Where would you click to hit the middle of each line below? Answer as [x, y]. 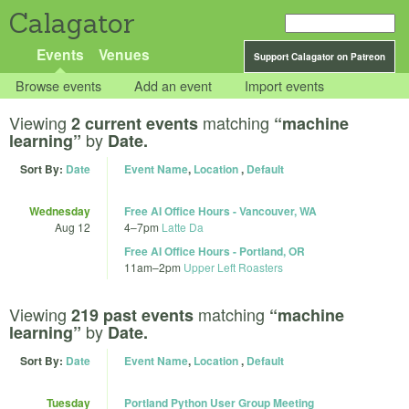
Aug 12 [73, 227]
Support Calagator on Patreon [320, 57]
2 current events [135, 124]
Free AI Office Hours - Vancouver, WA [220, 211]
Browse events [59, 86]
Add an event [173, 86]
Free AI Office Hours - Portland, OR [215, 252]
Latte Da [183, 227]
